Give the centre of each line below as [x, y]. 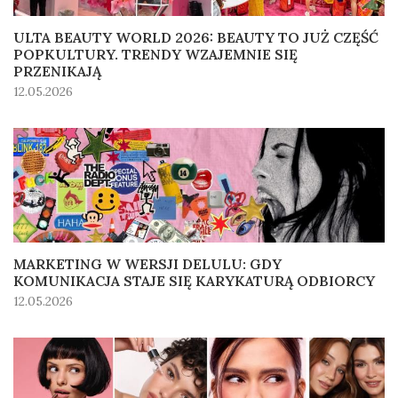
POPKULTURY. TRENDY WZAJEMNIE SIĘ [155, 55]
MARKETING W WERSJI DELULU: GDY [147, 264]
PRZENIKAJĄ [57, 72]
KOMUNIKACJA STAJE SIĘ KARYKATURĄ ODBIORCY [194, 281]
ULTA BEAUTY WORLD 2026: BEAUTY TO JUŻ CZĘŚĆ [196, 38]
